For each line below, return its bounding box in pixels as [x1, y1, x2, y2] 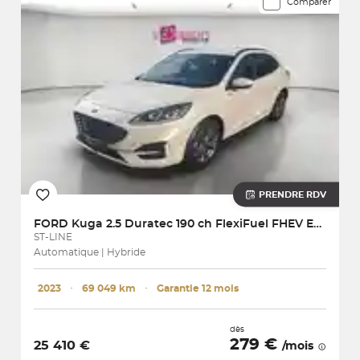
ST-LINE [34, 231, 72, 242]
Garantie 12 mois [157, 283, 239, 293]
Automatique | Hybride [34, 247, 145, 257]
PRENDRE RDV [259, 190, 326, 199]
